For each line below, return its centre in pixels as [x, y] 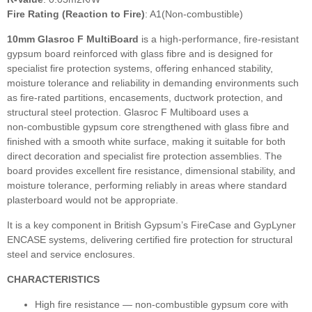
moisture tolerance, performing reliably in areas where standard [147, 186]
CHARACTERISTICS [53, 280]
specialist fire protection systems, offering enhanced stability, [140, 69]
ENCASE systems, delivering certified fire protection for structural [150, 240]
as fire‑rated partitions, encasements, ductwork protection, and [145, 98]
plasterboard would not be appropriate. [93, 200]
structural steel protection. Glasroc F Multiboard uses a [128, 112]
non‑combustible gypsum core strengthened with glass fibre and [148, 127]
